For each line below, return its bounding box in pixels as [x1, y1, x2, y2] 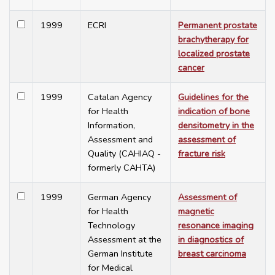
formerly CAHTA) [88, 161, 155, 174]
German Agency [88, 191, 151, 204]
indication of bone [178, 105, 250, 118]
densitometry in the [178, 119, 254, 132]
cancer [178, 61, 204, 74]
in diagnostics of [178, 233, 244, 246]
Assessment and [88, 133, 153, 146]
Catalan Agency [88, 91, 152, 104]
